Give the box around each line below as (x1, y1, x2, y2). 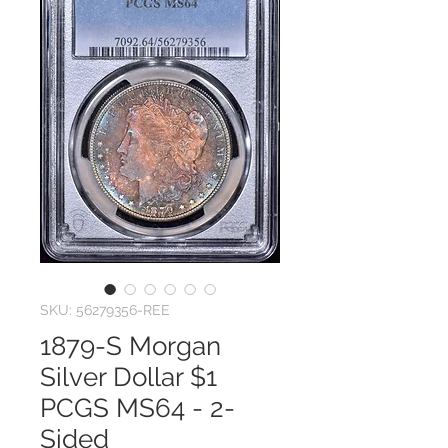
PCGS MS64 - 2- (40, 392, 235, 423)
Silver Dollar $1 (40, 361, 217, 392)
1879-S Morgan (40, 330, 221, 361)
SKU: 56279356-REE (40, 301, 170, 318)
